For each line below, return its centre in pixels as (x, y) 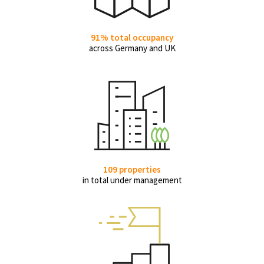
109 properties (132, 169)
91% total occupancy (132, 37)
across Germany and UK (132, 48)
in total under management (132, 180)
